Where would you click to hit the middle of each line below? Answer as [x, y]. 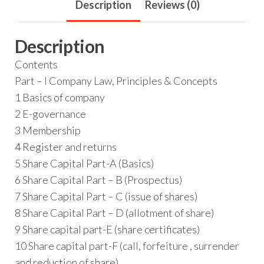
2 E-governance [50, 114]
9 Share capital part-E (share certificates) [107, 230]
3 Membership [48, 131]
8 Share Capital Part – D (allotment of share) [114, 213]
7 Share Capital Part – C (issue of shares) [106, 197]
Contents [36, 65]
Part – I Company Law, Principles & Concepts [116, 81]
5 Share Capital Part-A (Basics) [84, 164]
